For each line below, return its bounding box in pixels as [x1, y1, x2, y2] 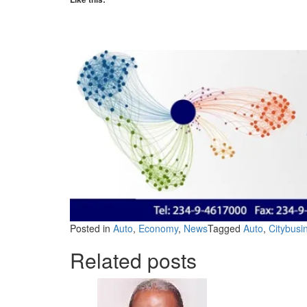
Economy [138, 221, 178, 236]
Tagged [208, 221, 243, 236]
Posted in [70, 221, 113, 236]
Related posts [70, 245, 197, 275]
